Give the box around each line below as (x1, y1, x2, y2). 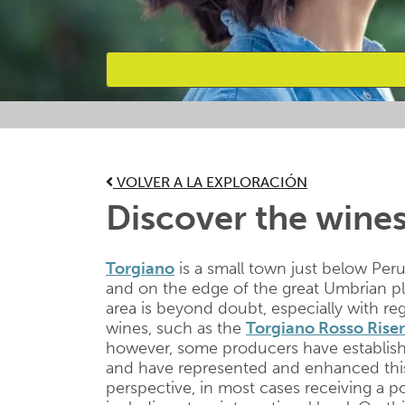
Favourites (106, 114, 202, 138)
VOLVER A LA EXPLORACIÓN (113, 174, 307, 191)
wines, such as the (106, 318, 246, 338)
